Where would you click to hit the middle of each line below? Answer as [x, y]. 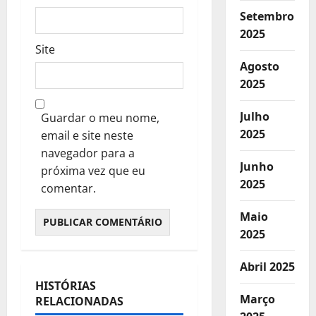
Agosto [259, 66]
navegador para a [88, 153]
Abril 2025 [267, 267]
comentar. [68, 188]
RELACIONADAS [79, 301]
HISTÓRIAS [66, 286]
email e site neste [87, 135]
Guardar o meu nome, [100, 118]
